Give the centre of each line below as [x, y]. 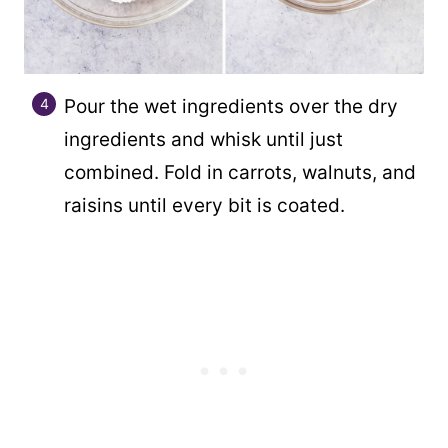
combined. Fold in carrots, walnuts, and [240, 172]
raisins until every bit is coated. [204, 205]
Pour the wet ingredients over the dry [231, 106]
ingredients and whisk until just [203, 139]
